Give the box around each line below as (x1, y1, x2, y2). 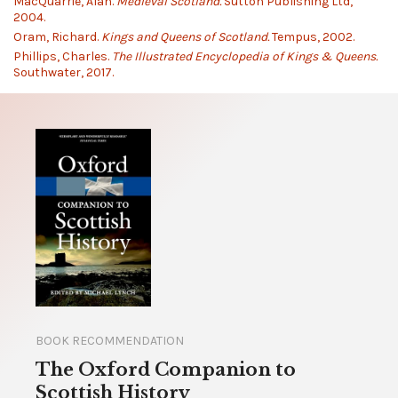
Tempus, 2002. (269, 28, 354, 44)
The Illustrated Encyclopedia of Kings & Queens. (112, 49, 378, 65)
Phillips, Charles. (13, 49, 112, 65)
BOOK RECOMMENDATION (36, 333, 184, 349)
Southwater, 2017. (13, 65, 114, 81)
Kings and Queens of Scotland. (101, 28, 269, 44)
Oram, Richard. (13, 28, 101, 44)
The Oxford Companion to (36, 359, 296, 381)
